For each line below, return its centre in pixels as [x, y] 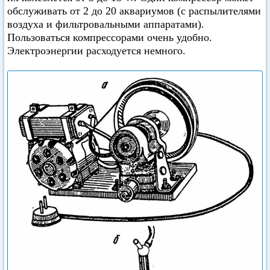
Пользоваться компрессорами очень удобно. [110, 37]
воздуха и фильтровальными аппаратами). [106, 24]
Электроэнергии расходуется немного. [96, 51]
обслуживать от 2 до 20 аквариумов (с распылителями [134, 11]
